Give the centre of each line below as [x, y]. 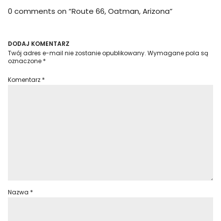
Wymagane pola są [178, 53]
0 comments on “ [40, 11]
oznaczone [26, 61]
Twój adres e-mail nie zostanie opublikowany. [77, 53]
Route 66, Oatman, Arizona [121, 11]
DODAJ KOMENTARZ [39, 44]
